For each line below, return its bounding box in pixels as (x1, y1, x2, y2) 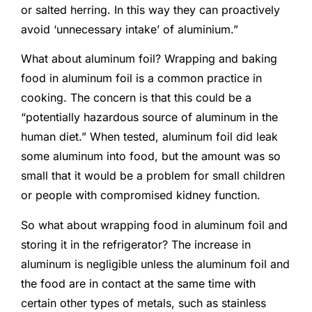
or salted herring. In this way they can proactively (21, 2, 280, 17)
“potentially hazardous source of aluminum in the (21, 110, 278, 125)
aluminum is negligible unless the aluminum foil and (21, 256, 290, 271)
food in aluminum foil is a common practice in (21, 71, 262, 86)
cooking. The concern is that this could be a (21, 91, 251, 105)
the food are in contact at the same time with (21, 276, 256, 290)
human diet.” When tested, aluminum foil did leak (21, 130, 278, 144)
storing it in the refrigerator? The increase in (21, 237, 251, 251)
